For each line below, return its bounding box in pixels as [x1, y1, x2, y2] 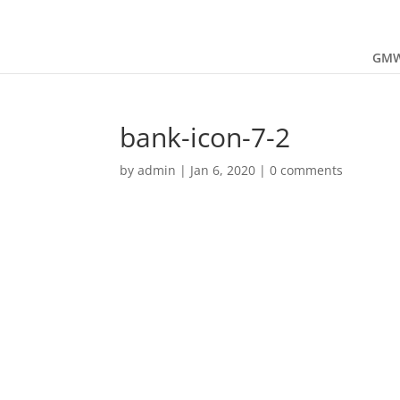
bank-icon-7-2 [120, 119, 291, 155]
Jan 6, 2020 [190, 162, 256, 179]
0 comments [270, 162, 344, 179]
